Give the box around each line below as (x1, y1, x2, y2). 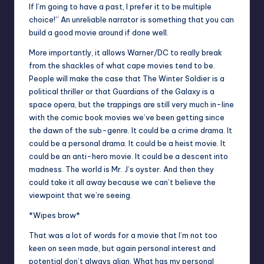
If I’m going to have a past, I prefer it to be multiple (29, 2, 212, 12)
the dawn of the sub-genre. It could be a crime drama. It (29, 126, 232, 136)
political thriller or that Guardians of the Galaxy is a (29, 87, 214, 97)
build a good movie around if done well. (29, 28, 169, 38)
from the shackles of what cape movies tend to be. (29, 61, 215, 71)
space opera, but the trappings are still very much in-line (29, 100, 234, 110)
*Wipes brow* (29, 210, 80, 220)
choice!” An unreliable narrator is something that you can (29, 15, 234, 25)
